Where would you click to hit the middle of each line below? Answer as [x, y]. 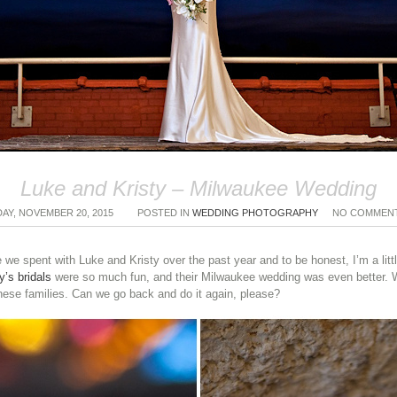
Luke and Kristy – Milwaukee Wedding [198, 188]
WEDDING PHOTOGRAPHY [255, 212]
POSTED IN [165, 212]
